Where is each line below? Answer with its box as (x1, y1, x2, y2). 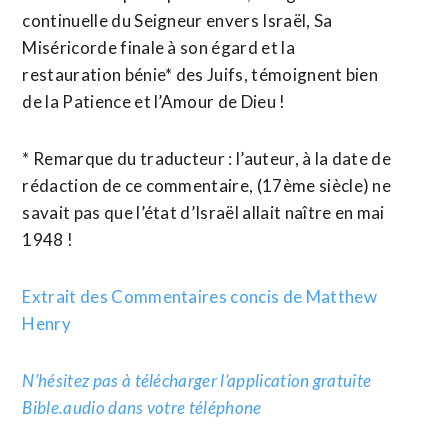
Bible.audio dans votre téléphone (22, 397, 262, 418)
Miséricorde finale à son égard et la (22, 37, 295, 58)
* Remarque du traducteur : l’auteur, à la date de (22, 148, 392, 169)
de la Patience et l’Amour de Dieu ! (22, 91, 286, 112)
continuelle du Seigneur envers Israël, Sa (22, 10, 333, 31)
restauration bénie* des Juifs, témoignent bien (22, 64, 379, 85)
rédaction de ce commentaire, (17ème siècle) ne (22, 175, 392, 196)
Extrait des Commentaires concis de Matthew (22, 286, 377, 307)
